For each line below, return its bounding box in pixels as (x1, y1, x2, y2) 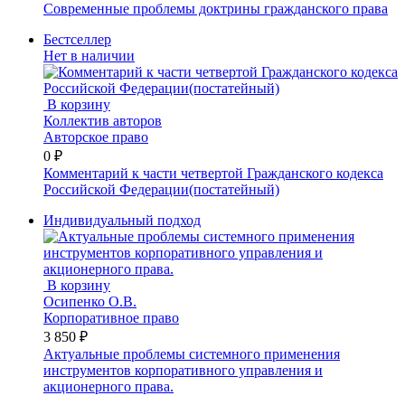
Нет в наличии (43, 47, 135, 63)
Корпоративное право (43, 309, 179, 325)
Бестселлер (43, 31, 111, 47)
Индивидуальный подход (43, 212, 201, 228)
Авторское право (43, 128, 148, 145)
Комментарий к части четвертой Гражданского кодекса (43, 165, 383, 181)
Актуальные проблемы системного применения (43, 345, 340, 362)
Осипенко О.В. (43, 293, 137, 309)
